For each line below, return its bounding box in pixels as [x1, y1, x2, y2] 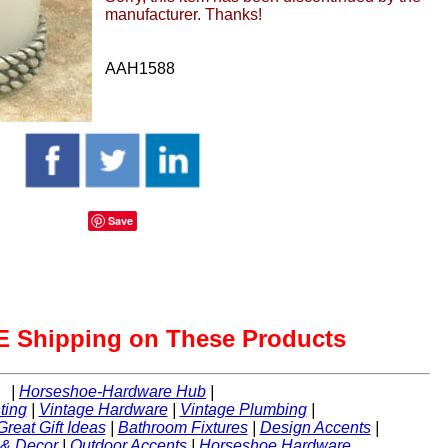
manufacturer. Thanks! [105, 6, 262, 23]
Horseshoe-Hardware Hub [19, 383, 206, 401]
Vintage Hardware [38, 401, 168, 419]
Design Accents [259, 419, 371, 437]
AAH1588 [105, 60, 175, 77]
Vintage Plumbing [179, 401, 307, 419]
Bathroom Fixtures [117, 419, 248, 437]
